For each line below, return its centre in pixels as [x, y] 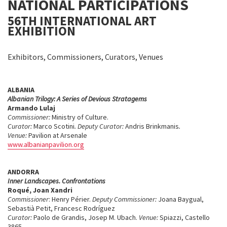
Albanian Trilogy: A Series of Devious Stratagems [77, 99]
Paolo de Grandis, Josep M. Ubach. [86, 217]
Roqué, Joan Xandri [40, 190]
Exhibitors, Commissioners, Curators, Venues [85, 57]
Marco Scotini [54, 126]
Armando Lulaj [31, 108]
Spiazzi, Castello [185, 217]
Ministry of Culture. [80, 117]
